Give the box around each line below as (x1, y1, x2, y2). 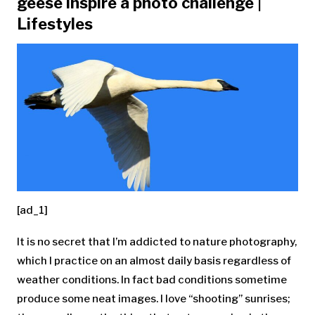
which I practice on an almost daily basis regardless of (17, 255, 291, 268)
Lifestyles (17, 15, 93, 34)
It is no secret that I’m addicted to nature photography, (17, 236, 297, 249)
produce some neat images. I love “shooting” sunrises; (17, 292, 290, 306)
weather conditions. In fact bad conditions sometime (17, 274, 287, 287)
